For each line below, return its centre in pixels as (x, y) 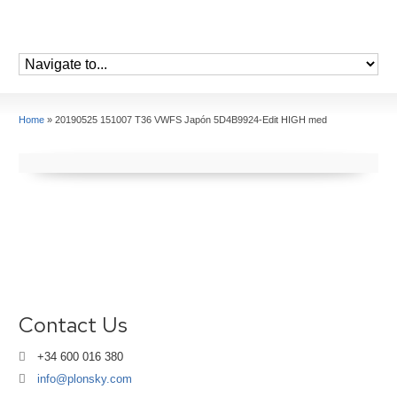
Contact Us (74, 325)
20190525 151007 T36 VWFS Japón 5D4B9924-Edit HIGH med (191, 120)
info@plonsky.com (85, 379)
